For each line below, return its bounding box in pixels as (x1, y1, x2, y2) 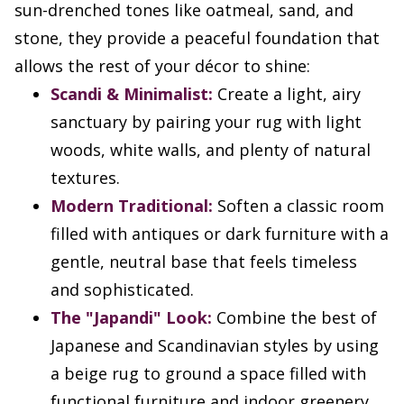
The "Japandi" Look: (50, 307, 212, 329)
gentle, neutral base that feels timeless (50, 251, 357, 273)
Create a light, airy (213, 83, 361, 106)
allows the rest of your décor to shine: (14, 55, 310, 78)
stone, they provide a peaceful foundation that (14, 27, 380, 50)
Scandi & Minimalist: (50, 83, 213, 106)
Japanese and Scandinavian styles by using (50, 335, 379, 357)
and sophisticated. (50, 279, 194, 301)
